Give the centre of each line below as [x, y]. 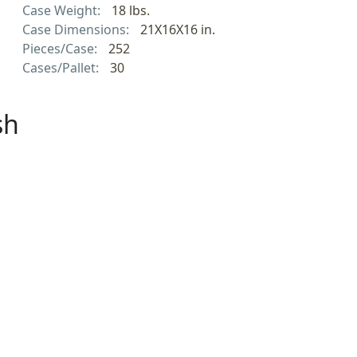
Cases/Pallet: [62, 67]
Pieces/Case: [61, 48]
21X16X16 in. [177, 29]
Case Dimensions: [77, 29]
